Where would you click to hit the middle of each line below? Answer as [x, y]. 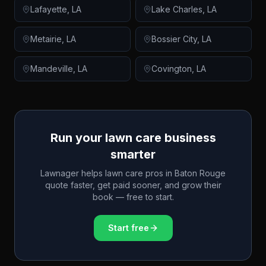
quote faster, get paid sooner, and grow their [133, 185]
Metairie [46, 39]
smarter [133, 154]
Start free [128, 228]
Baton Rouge [200, 173]
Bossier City [174, 39]
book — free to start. [133, 197]
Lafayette [49, 9]
